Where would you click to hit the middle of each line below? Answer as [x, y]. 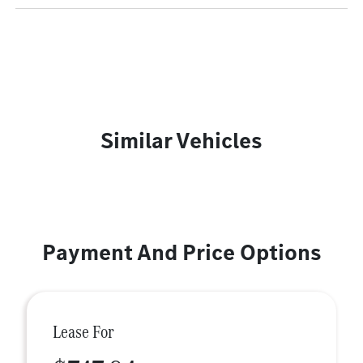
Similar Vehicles [181, 141]
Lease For [83, 332]
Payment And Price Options [181, 252]
